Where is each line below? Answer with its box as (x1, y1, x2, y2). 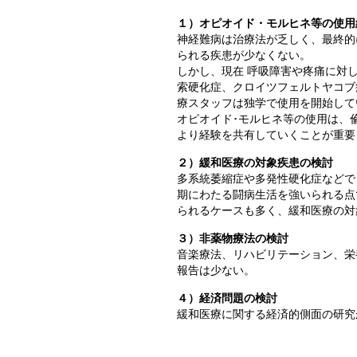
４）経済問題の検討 (177, 292, 277, 304)
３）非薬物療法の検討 (177, 233, 288, 245)
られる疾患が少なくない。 (177, 49, 311, 61)
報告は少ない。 (177, 265, 255, 277)
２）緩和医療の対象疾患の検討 (177, 157, 333, 169)
